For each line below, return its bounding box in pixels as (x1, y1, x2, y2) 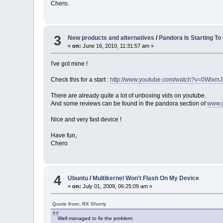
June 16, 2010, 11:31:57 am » (81, 43, 154, 49)
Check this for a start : (51, 76, 111, 84)
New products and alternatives (68, 34, 155, 42)
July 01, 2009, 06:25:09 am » (81, 183, 153, 189)
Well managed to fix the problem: (58, 215, 134, 221)
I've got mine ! (51, 60, 88, 68)
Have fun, (51, 132, 77, 139)
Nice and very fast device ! (51, 116, 122, 123)
